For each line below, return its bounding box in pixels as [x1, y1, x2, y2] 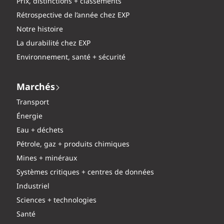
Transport [16, 97, 49, 108]
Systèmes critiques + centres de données [16, 167, 154, 178]
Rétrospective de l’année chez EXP [16, 10, 129, 21]
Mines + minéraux [16, 153, 77, 164]
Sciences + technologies [16, 195, 96, 206]
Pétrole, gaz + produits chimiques [16, 139, 129, 150]
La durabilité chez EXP [16, 38, 90, 49]
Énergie [16, 111, 42, 122]
